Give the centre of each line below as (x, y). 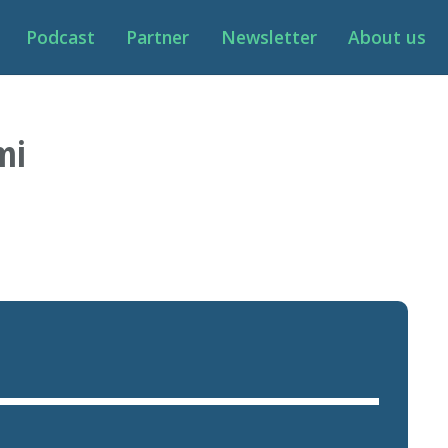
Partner (158, 37)
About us (387, 37)
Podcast (60, 37)
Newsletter (268, 37)
